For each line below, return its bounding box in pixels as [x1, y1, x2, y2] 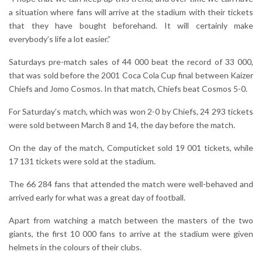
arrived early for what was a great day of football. [9, 192, 185, 202]
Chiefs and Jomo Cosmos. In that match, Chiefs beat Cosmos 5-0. [9, 83, 247, 94]
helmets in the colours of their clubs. [9, 242, 142, 252]
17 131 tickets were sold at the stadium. [9, 156, 156, 166]
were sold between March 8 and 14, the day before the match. [9, 119, 235, 130]
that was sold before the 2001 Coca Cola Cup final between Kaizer [9, 70, 253, 80]
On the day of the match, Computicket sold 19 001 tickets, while [9, 142, 253, 153]
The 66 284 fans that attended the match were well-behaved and [9, 178, 253, 189]
